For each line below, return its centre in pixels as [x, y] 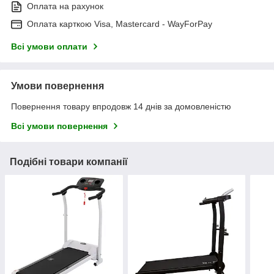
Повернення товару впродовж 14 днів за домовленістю [121, 106]
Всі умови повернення [59, 126]
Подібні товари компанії [69, 161]
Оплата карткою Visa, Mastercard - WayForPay [120, 24]
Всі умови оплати [49, 46]
